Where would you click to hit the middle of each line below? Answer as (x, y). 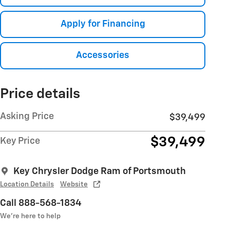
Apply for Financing (103, 24)
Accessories (103, 56)
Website (74, 185)
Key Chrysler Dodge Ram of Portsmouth (100, 172)
